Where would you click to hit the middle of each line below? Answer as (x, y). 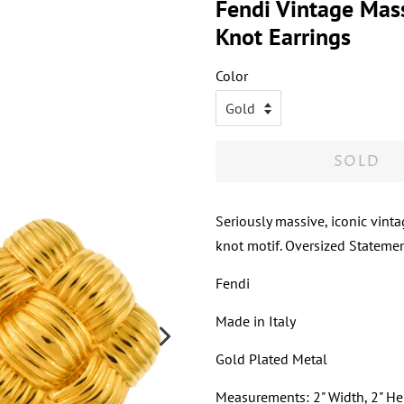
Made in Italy (256, 321)
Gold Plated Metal (271, 359)
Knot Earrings (283, 37)
